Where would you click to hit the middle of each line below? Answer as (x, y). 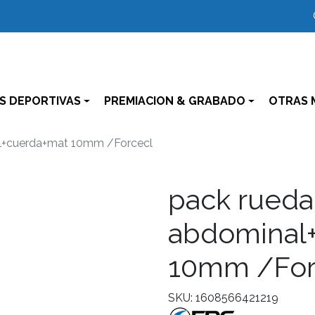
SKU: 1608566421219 (223, 298)
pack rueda (241, 199)
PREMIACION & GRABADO (174, 101)
